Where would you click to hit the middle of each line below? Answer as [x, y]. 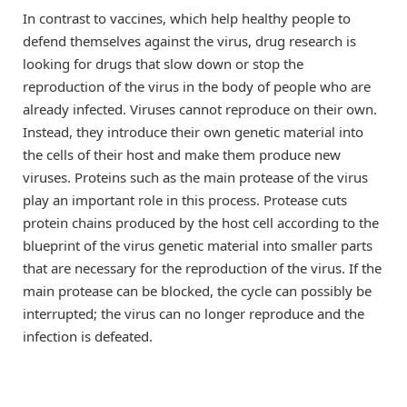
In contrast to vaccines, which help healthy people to [187, 18]
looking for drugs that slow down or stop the [163, 63]
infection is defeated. [88, 336]
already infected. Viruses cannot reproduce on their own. [200, 109]
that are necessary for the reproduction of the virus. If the [202, 268]
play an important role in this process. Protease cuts [185, 199]
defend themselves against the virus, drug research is [189, 40]
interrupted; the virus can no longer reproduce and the [194, 313]
